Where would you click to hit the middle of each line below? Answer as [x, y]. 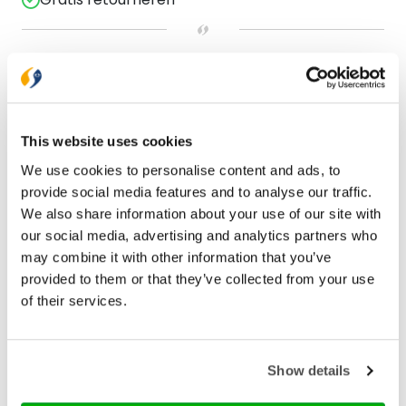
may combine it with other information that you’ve [176, 256]
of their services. [74, 300]
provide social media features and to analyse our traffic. [197, 191]
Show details [309, 371]
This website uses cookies [107, 141]
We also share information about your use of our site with [201, 213]
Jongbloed [70, 362]
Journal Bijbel [84, 391]
